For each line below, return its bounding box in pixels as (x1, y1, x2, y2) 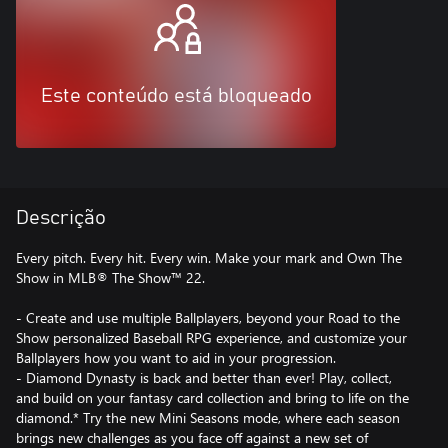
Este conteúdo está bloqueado (40, 85, 312, 106)
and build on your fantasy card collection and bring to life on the (16, 387, 409, 407)
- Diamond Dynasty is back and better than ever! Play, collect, (16, 367, 392, 387)
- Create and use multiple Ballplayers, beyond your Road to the (16, 307, 400, 327)
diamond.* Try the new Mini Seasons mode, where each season (16, 407, 400, 427)
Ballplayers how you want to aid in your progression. (16, 347, 336, 367)
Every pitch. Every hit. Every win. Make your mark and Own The (16, 247, 402, 267)
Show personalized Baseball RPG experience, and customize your (16, 327, 407, 347)
